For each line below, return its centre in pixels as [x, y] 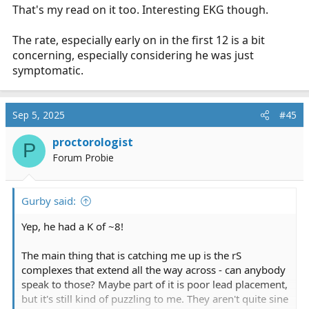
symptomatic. [48, 70]
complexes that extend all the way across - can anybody [153, 269]
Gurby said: [49, 200]
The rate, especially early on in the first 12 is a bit [139, 40]
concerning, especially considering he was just [133, 55]
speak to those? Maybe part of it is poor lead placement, [154, 284]
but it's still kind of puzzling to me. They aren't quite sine [155, 298]
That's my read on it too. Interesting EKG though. [140, 9]
